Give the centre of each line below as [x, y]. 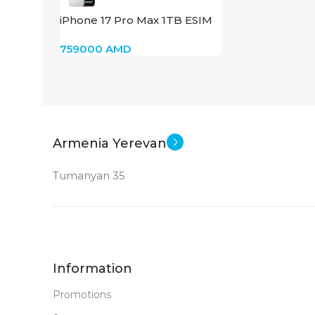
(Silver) [78, 34]
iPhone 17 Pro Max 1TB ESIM [136, 20]
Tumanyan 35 [89, 175]
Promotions [82, 294]
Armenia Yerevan [110, 143]
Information [92, 268]
